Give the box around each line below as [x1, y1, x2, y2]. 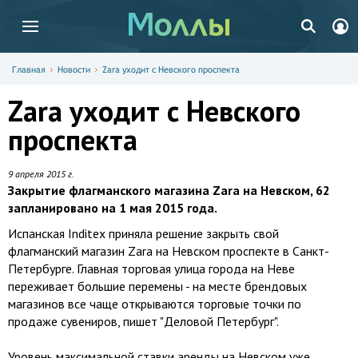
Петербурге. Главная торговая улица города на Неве [8, 261, 295, 276]
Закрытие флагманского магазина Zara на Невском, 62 [8, 182, 330, 198]
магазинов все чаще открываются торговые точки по [8, 296, 301, 312]
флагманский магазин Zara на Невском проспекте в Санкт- [8, 243, 329, 259]
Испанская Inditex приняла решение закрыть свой [8, 225, 279, 241]
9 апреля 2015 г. [8, 168, 74, 180]
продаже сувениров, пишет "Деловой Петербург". [8, 313, 279, 329]
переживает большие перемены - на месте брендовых [8, 278, 307, 294]
